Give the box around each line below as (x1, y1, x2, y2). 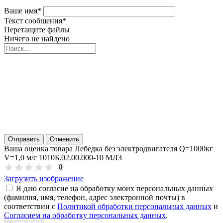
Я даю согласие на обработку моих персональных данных (16, 184, 213, 193)
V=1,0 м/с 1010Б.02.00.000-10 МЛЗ (4, 153, 122, 162)
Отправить (8, 135, 40, 143)
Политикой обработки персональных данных (57, 202, 212, 211)
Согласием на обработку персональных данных (4, 211, 166, 220)
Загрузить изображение (4, 174, 84, 183)
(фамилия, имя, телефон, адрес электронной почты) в (4, 193, 185, 202)
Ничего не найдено (4, 34, 70, 43)
